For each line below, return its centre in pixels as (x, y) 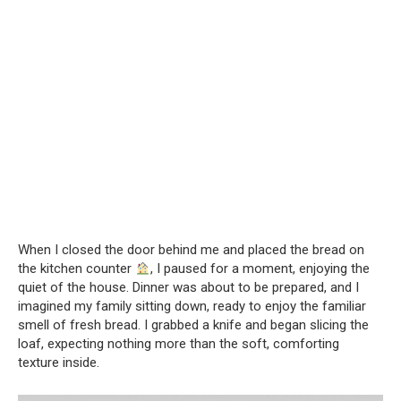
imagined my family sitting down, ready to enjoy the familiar (192, 307)
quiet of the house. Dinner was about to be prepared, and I (188, 288)
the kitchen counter (77, 269)
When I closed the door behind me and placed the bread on (191, 250)
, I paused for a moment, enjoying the (260, 269)
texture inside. (59, 363)
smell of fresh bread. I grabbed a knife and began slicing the (193, 325)
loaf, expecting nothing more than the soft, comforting (179, 344)
